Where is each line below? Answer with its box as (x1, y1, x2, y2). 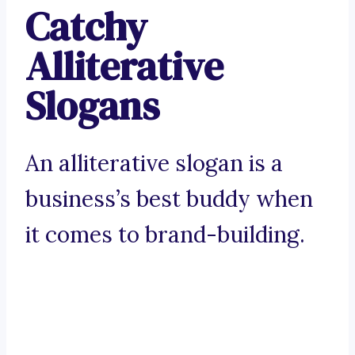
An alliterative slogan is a (25, 149, 283, 178)
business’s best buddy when (25, 185, 313, 214)
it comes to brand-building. (25, 220, 305, 250)
